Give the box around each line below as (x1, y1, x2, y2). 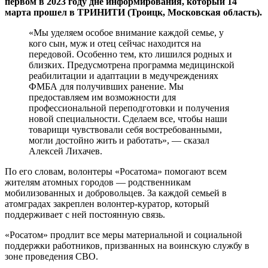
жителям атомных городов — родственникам (5, 177, 191, 188)
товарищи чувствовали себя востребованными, (29, 124, 222, 135)
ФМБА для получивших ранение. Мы (29, 81, 184, 92)
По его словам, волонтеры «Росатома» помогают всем (5, 166, 227, 177)
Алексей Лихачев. (29, 146, 102, 157)
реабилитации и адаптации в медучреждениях (29, 71, 218, 81)
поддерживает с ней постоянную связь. (5, 209, 165, 220)
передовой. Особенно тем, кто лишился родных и (29, 49, 232, 60)
